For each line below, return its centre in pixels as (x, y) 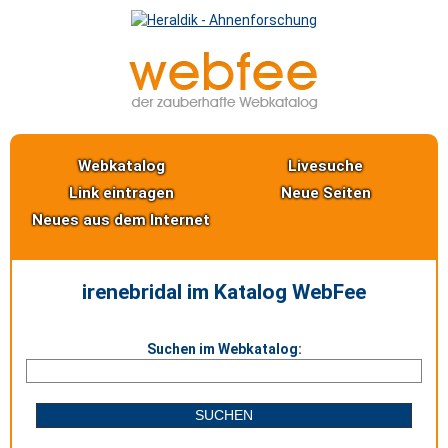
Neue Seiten (325, 193)
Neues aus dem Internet (121, 220)
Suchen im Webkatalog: (224, 349)
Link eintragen (121, 193)
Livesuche (326, 166)
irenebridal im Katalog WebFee (224, 292)
